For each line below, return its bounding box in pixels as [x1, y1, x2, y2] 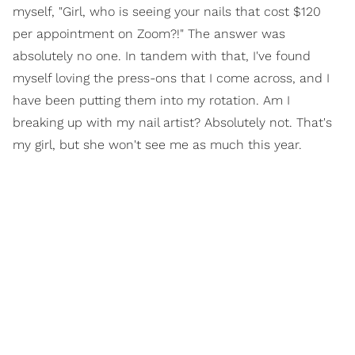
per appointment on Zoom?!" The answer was [13, 26, 285, 41]
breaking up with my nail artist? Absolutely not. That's [13, 115, 332, 130]
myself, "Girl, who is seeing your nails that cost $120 [13, 4, 321, 19]
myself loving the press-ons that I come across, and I [13, 71, 330, 86]
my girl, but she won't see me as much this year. [13, 137, 302, 152]
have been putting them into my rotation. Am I [13, 93, 290, 108]
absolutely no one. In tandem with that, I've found [13, 48, 311, 63]
